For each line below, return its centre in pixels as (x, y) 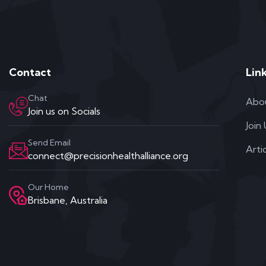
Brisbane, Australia (68, 200)
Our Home (48, 187)
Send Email (49, 142)
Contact (30, 72)
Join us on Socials (64, 111)
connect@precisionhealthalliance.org (108, 156)
